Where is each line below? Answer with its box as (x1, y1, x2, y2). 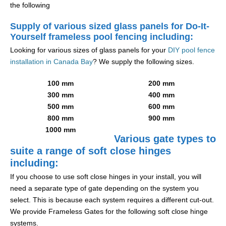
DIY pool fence (168, 46, 215, 54)
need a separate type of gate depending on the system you (10, 184, 199, 193)
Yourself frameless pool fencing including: (10, 32, 193, 42)
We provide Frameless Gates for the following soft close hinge (10, 207, 208, 216)
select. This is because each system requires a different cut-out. (10, 196, 214, 204)
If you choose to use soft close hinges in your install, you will (10, 173, 201, 181)
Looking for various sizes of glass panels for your (10, 46, 168, 54)
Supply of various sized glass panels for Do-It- (10, 21, 209, 32)
